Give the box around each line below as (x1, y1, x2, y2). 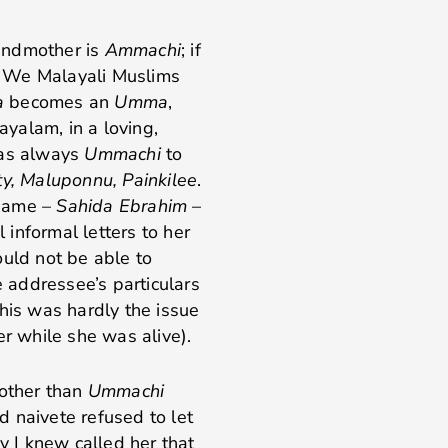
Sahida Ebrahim (56, 194, 188, 219)
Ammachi (104, 38, 181, 63)
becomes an (3, 90, 115, 115)
